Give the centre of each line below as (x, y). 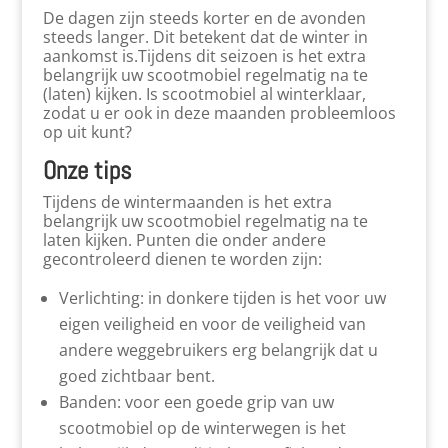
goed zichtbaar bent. (136, 376)
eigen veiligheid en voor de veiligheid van (212, 324)
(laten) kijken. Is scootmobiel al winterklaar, (204, 94)
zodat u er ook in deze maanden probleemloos (219, 113)
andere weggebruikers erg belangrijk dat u (218, 350)
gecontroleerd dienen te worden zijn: (182, 259)
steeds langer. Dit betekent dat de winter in (205, 37)
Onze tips (86, 170)
